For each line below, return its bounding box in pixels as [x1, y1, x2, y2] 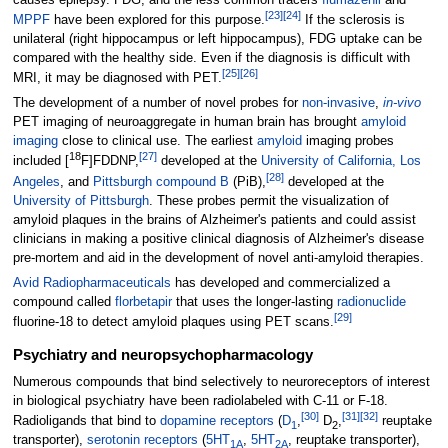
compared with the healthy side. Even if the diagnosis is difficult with [12, 50, 410, 65]
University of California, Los [260, 154, 421, 169]
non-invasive [301, 96, 375, 111]
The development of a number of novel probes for [12, 96, 302, 111]
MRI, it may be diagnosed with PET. [12, 71, 222, 86]
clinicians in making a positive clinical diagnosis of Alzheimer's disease [12, 231, 424, 246]
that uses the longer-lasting [171, 295, 337, 310]
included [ [12, 154, 69, 169]
